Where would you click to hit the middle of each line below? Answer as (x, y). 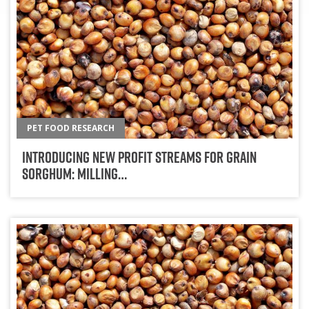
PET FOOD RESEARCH (71, 128)
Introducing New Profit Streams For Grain (139, 158)
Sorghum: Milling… (74, 174)
